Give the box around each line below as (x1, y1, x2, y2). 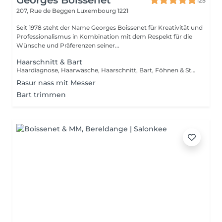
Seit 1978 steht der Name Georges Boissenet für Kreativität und (16, 24, 203, 31)
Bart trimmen (16, 90, 66, 99)
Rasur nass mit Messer (16, 78, 96, 87)
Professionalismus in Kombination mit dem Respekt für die (16, 33, 192, 40)
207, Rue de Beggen (16, 7, 77, 14)
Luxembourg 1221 (77, 7, 128, 14)
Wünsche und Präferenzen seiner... (16, 42, 119, 49)
